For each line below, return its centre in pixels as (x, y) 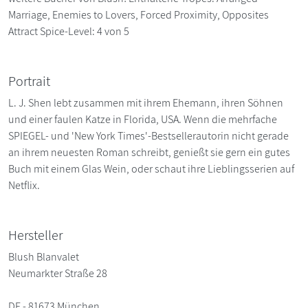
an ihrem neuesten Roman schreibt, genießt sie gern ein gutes (149, 152)
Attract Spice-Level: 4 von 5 (69, 31)
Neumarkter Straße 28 (58, 273)
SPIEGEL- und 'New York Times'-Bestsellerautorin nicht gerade (148, 135)
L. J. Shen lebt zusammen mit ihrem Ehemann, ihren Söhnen (146, 102)
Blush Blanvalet (44, 256)
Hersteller (35, 235)
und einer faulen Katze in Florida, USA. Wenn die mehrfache (143, 119)
